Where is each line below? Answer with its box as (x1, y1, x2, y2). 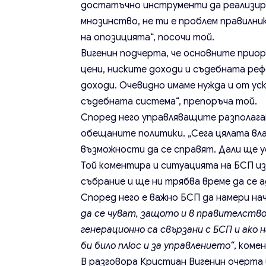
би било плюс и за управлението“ (81, 240, 235, 252)
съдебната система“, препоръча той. (81, 96, 258, 108)
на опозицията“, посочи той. (81, 31, 215, 44)
